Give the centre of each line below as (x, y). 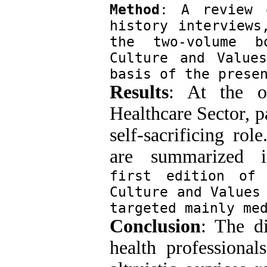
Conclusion (155, 226)
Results (139, 92)
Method (135, 9)
